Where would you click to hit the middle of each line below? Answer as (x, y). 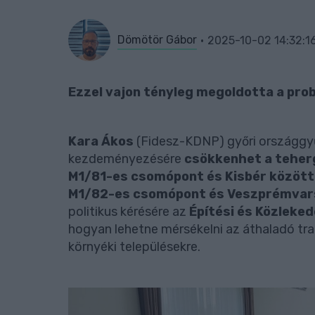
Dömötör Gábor (157, 39)
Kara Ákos (101, 141)
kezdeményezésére (126, 159)
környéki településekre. (134, 247)
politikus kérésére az (129, 212)
